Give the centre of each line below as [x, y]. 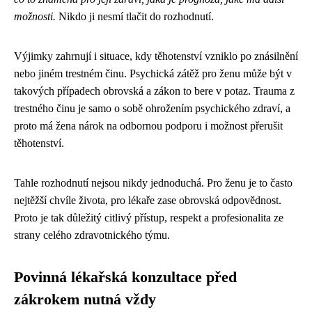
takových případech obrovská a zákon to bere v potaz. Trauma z [154, 91]
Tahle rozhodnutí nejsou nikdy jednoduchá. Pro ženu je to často [153, 183]
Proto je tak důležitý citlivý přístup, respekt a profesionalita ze [149, 218]
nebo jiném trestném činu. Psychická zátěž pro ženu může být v [153, 74]
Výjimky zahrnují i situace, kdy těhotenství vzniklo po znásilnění [156, 56]
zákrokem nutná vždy [85, 300]
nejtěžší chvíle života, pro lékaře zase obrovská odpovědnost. [148, 201]
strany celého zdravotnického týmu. [92, 235]
